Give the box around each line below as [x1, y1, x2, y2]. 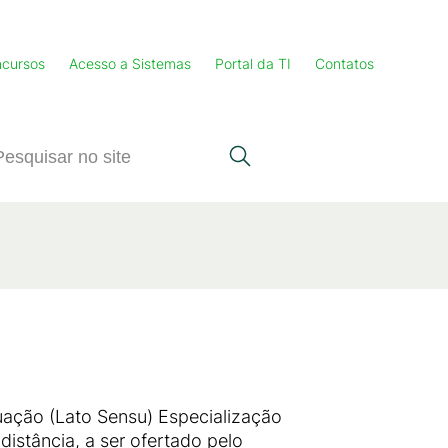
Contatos [315, 55, 374, 72]
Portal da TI [215, 55, 291, 72]
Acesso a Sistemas [69, 55, 191, 72]
